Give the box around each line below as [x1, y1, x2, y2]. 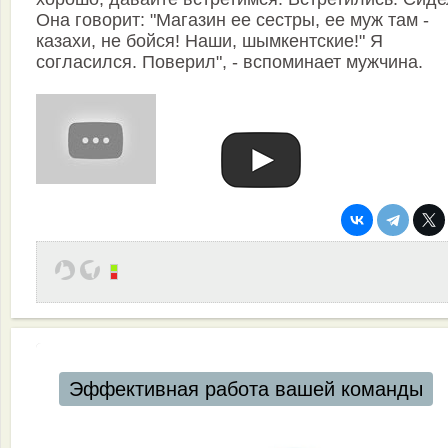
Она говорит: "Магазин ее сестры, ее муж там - [36, 10, 429, 31]
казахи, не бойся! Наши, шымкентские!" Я [36, 31, 383, 52]
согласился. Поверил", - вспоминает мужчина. [36, 52, 423, 73]
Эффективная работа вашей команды [68, 378, 423, 401]
